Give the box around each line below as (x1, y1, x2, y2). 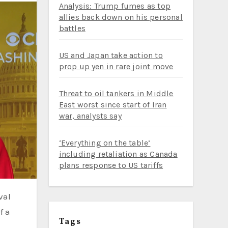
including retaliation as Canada (59, 149, 178, 159)
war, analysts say (59, 111, 122, 121)
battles (59, 23, 85, 33)
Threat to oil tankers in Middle (59, 89, 174, 98)
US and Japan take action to (59, 50, 163, 60)
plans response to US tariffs (59, 160, 163, 170)
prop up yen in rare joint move (59, 62, 174, 71)
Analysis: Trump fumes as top (59, 1, 171, 11)
